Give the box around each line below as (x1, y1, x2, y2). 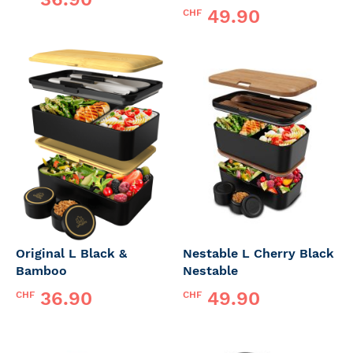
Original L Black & (16, 246, 127, 261)
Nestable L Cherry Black (183, 246, 334, 261)
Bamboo (16, 263, 67, 278)
